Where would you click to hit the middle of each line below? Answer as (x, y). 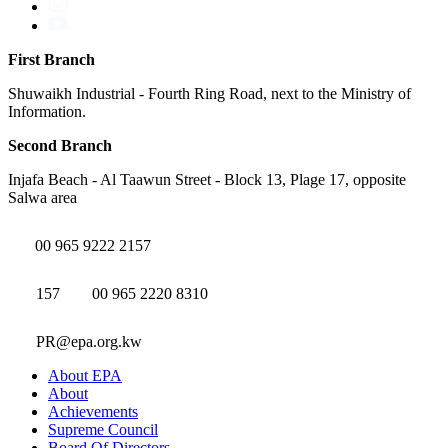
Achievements (93, 411)
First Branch (51, 59)
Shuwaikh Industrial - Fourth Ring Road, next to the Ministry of (209, 93)
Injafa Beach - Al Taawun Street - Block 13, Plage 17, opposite (207, 179)
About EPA (85, 375)
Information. (47, 111)
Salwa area (42, 197)
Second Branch (60, 145)
